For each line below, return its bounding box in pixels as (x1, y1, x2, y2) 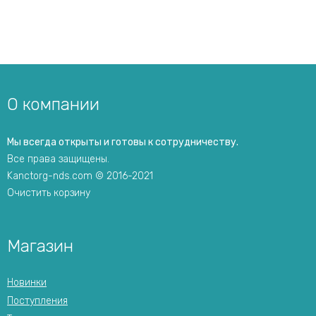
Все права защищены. (7, 153, 109, 165)
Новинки (7, 276, 47, 288)
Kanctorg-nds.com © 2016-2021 (7, 170, 153, 182)
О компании (7, 95, 99, 114)
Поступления (7, 295, 68, 307)
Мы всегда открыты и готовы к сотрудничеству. (7, 136, 238, 148)
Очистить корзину (7, 187, 90, 199)
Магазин (7, 236, 73, 256)
